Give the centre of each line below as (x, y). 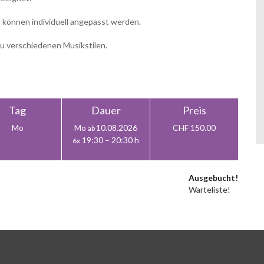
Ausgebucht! (213, 178)
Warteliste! (209, 189)
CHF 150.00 (194, 128)
